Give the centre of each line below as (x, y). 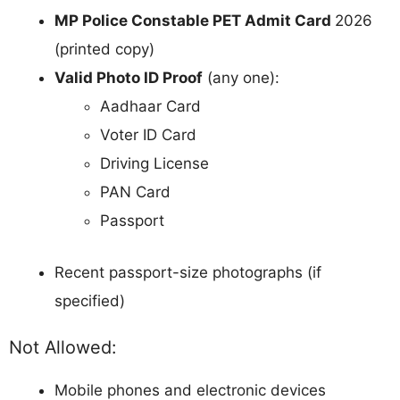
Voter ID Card (148, 135)
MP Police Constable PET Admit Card (195, 21)
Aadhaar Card (150, 107)
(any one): (241, 78)
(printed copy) (104, 50)
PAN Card (135, 192)
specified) (90, 300)
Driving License (154, 164)
